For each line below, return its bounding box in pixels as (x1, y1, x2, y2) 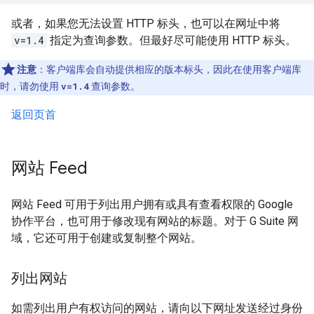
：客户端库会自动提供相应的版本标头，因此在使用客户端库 (36, 64, 301, 75)
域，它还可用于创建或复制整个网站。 (11, 231, 202, 245)
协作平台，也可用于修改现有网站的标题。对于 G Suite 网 (11, 214, 299, 228)
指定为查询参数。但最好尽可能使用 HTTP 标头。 (47, 34, 296, 47)
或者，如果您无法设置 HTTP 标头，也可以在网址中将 (11, 17, 280, 30)
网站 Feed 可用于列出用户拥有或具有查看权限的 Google (11, 198, 293, 211)
